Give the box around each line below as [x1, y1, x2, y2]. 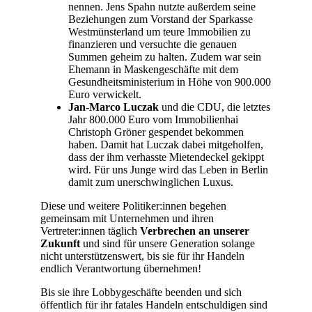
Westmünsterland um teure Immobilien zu [68, 25, 251, 38]
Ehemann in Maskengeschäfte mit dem [68, 63, 238, 75]
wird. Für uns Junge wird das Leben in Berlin [68, 163, 268, 175]
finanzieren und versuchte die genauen [68, 38, 237, 50]
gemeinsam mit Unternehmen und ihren [40, 212, 214, 224]
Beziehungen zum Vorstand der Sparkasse [68, 13, 253, 25]
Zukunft [40, 237, 80, 249]
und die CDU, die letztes [159, 100, 270, 113]
